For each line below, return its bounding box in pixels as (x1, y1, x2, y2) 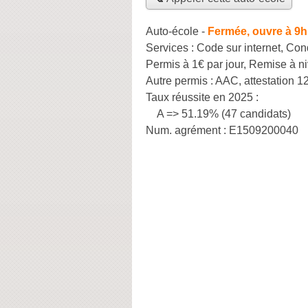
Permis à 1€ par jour (146, 58, 243, 70)
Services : (146, 41, 197, 54)
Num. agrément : (146, 124, 229, 136)
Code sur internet (197, 41, 280, 54)
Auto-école (146, 25, 199, 37)
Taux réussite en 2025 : (146, 91, 258, 103)
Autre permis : (146, 74, 215, 87)
